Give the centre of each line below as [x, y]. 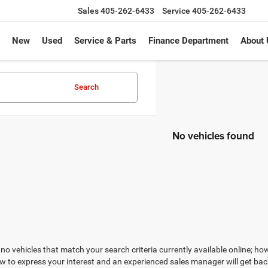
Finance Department [188, 41]
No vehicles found [213, 136]
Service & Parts [105, 41]
